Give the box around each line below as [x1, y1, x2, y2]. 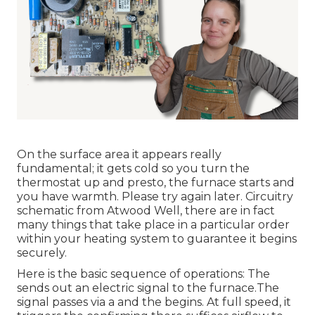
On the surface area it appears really [17, 148, 221, 162]
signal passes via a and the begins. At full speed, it [17, 295, 291, 309]
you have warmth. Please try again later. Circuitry [17, 190, 293, 204]
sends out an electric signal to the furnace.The [17, 281, 279, 295]
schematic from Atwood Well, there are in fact [17, 204, 275, 218]
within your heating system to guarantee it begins [17, 232, 297, 246]
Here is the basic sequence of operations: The [17, 267, 270, 281]
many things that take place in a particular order [17, 218, 290, 232]
